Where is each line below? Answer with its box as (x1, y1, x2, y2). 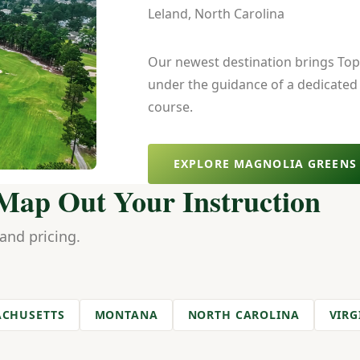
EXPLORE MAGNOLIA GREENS (174, 155, 357, 171)
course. (148, 98, 193, 117)
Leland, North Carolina (148, 5, 284, 23)
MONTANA (94, 306, 158, 322)
